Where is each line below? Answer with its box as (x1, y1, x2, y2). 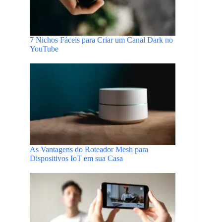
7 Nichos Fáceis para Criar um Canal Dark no (30, 35, 173, 44)
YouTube (30, 44, 58, 53)
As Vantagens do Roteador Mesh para (30, 145, 148, 154)
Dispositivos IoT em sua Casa (30, 154, 123, 163)
